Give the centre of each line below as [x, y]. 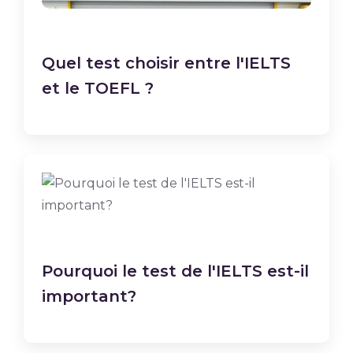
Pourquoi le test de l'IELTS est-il [175, 271]
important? [89, 296]
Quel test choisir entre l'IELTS [166, 63]
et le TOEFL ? [98, 88]
